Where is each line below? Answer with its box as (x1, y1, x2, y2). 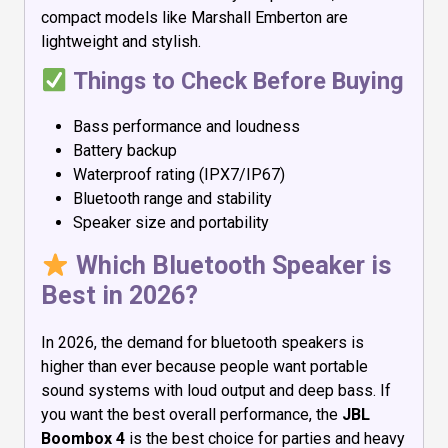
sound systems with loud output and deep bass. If (41, 381, 391, 401)
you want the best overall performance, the (41, 405, 342, 425)
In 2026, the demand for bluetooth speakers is (41, 333, 364, 353)
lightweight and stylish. (41, 31, 201, 51)
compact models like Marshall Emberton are (41, 7, 348, 27)
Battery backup (73, 141, 177, 161)
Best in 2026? (41, 281, 198, 311)
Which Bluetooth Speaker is (69, 251, 392, 281)
